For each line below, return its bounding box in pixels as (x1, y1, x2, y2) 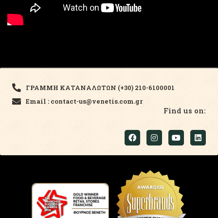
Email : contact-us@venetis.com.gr (25, 96, 143, 106)
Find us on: (163, 105, 206, 115)
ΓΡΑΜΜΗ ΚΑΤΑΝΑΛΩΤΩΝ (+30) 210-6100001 (25, 83, 175, 92)
